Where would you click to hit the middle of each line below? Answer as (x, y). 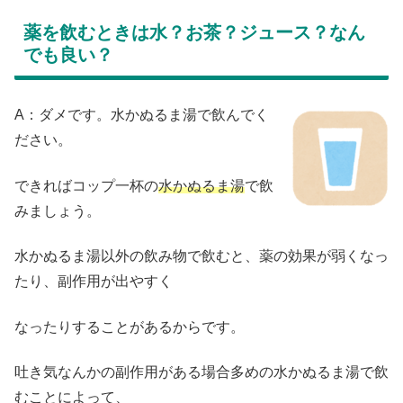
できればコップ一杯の (86, 185)
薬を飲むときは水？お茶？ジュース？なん (194, 33)
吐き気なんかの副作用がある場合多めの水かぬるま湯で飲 (201, 372)
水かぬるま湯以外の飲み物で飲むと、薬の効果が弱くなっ (201, 256)
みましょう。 (58, 210)
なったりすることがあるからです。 (130, 327)
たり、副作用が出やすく (94, 282)
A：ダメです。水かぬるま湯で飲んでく (142, 115)
